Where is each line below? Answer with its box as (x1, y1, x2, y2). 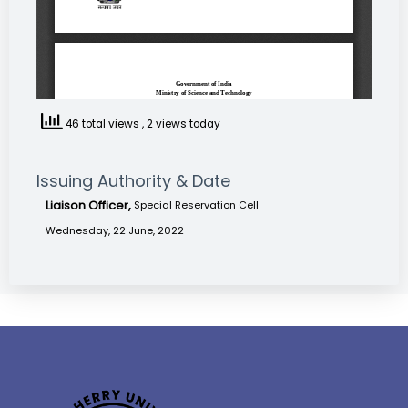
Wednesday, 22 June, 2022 (46, 223, 184, 238)
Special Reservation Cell (134, 198, 259, 212)
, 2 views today (142, 117, 220, 132)
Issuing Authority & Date (36, 169, 230, 192)
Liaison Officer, (46, 197, 134, 214)
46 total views (63, 117, 142, 132)
